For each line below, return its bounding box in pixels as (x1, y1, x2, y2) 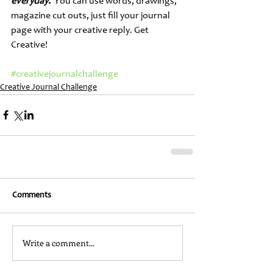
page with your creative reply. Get (11, 25, 151, 35)
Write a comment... (23, 237, 94, 249)
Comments (12, 191, 51, 200)
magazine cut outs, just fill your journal (11, 10, 172, 21)
